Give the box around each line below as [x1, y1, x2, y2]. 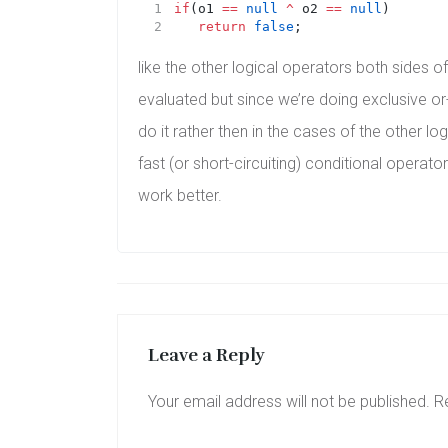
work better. [138, 185, 222, 205]
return [197, 18, 246, 34]
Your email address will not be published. [148, 391, 430, 411]
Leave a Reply [148, 343, 265, 366]
